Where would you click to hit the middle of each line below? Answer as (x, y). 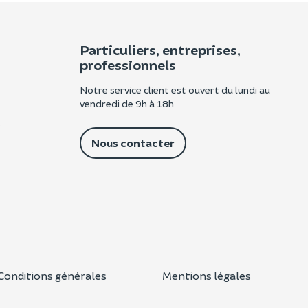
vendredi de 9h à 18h (127, 104)
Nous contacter (133, 143)
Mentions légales (207, 275)
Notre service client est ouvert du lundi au (175, 90)
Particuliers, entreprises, (160, 50)
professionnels (128, 65)
